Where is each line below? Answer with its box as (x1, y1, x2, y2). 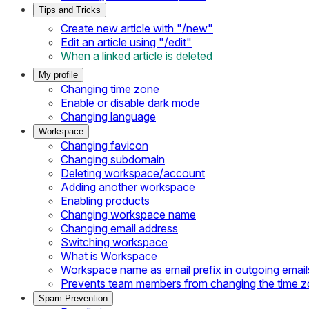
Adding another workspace (61, 179, 195, 194)
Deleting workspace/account (61, 166, 205, 180)
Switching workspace (61, 235, 168, 249)
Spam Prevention (39, 292, 108, 303)
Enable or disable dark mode (61, 95, 200, 110)
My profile (39, 69, 78, 80)
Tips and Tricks (39, 4, 101, 15)
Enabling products (61, 193, 150, 208)
